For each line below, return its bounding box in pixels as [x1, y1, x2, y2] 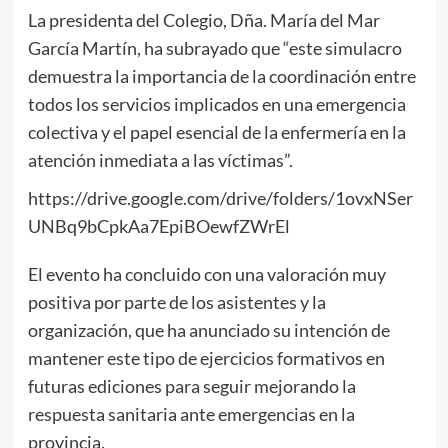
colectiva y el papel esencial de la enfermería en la [27, 120, 406, 143]
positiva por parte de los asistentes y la [27, 290, 326, 313]
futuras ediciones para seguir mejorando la [27, 374, 356, 397]
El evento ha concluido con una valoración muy [27, 262, 386, 285]
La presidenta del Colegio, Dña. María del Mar [27, 8, 380, 31]
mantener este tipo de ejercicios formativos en [27, 346, 385, 369]
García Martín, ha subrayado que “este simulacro [27, 36, 402, 59]
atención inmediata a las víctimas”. [27, 148, 293, 171]
